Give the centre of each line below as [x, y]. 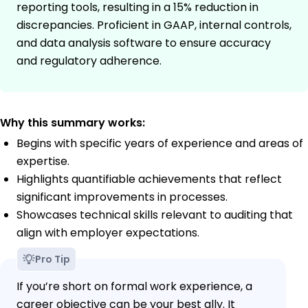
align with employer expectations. [108, 233]
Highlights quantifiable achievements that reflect [149, 179]
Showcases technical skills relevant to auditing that [155, 215]
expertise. [43, 162]
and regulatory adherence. [89, 61]
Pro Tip [53, 260]
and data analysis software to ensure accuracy [144, 43]
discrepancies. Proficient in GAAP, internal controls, [154, 25]
